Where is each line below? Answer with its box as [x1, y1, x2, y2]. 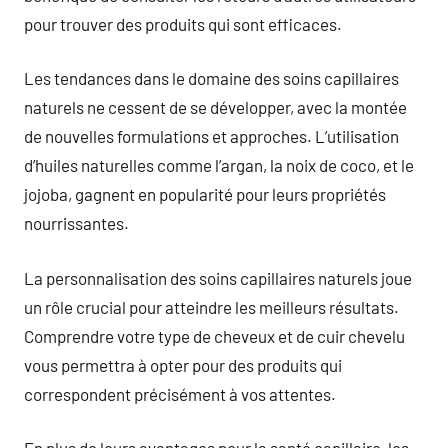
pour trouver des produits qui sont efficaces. [24, 13, 342, 34]
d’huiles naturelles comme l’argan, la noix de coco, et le [24, 155, 414, 175]
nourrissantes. [24, 213, 129, 233]
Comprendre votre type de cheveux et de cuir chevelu [24, 325, 405, 346]
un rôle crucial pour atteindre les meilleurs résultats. [24, 296, 399, 317]
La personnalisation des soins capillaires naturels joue [24, 267, 412, 288]
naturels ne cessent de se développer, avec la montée [24, 97, 407, 117]
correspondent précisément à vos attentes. [24, 383, 336, 404]
